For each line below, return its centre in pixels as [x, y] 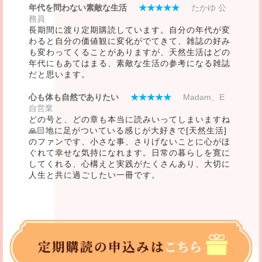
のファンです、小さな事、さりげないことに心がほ [129, 142]
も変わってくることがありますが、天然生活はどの [129, 52]
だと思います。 [59, 75]
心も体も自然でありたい [73, 97]
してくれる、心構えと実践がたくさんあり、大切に [129, 164]
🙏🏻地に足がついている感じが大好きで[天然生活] [127, 131]
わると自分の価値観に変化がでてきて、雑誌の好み [129, 41]
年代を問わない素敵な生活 [77, 8]
